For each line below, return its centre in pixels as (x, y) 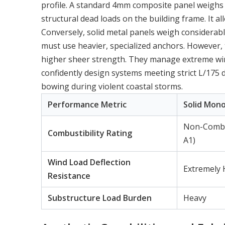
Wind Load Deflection (89, 162)
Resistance (69, 176)
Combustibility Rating (90, 133)
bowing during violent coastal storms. (112, 87)
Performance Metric (87, 105)
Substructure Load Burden (100, 198)
